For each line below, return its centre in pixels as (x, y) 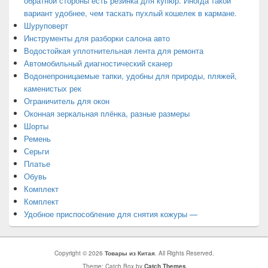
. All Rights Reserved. (184, 253)
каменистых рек (54, 88)
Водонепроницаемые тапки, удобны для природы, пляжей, (130, 75)
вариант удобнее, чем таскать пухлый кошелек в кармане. (130, 13)
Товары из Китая (130, 253)
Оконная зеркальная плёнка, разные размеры (107, 113)
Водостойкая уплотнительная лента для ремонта (114, 50)
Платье (37, 163)
